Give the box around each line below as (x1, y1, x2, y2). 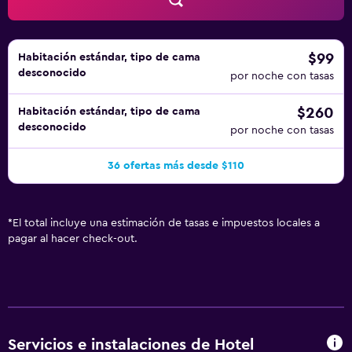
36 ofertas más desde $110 (108, 160, 244, 171)
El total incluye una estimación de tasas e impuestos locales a (13, 218, 320, 229)
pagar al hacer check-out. (8, 233, 137, 244)
